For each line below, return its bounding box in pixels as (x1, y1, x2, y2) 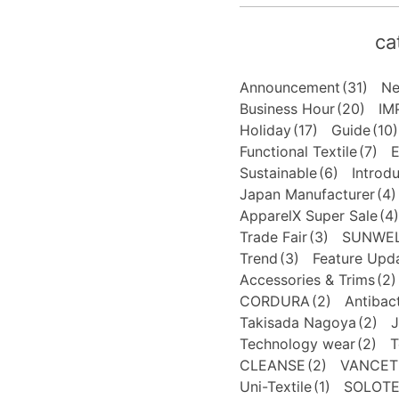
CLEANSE (239, 355, 305, 374)
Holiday (239, 120, 291, 139)
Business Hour (239, 99, 335, 118)
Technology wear (239, 334, 355, 353)
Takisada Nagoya (239, 313, 356, 331)
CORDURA (239, 291, 310, 310)
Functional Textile (239, 142, 357, 160)
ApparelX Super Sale (239, 206, 378, 224)
